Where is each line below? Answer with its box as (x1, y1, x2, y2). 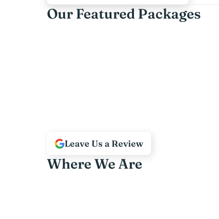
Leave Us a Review (65, 138, 143, 149)
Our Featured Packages (47, 5, 201, 22)
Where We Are (47, 155, 142, 172)
